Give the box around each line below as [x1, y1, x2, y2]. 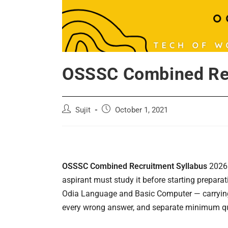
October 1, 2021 [115, 105, 168, 115]
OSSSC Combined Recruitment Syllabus [62, 161, 207, 171]
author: [62, 115, 84, 124]
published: [101, 115, 133, 124]
